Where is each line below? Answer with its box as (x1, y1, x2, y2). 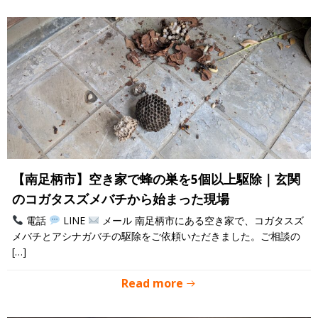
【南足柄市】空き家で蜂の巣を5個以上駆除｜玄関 (12, 170, 300, 187)
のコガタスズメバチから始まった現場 (12, 190, 229, 207)
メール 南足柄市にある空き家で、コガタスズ (99, 214, 304, 227)
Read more (121, 275, 183, 291)
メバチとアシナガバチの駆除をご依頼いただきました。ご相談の (12, 229, 300, 243)
